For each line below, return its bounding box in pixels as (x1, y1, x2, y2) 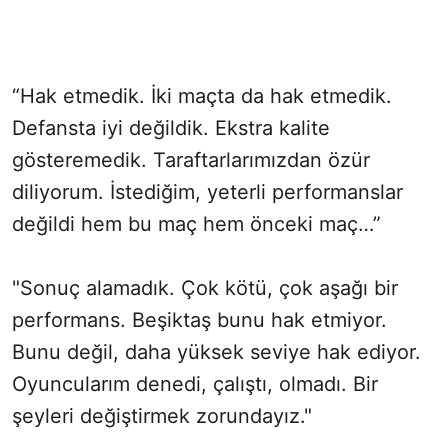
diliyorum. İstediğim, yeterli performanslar (12, 179, 403, 204)
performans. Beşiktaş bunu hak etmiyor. (12, 307, 387, 332)
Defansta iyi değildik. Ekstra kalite (12, 115, 330, 140)
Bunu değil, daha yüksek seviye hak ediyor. (12, 339, 421, 364)
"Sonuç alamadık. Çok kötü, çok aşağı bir (12, 275, 398, 300)
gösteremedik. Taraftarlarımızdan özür (12, 147, 370, 172)
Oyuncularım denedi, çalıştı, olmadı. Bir (12, 371, 378, 396)
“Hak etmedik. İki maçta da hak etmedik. (12, 83, 392, 108)
